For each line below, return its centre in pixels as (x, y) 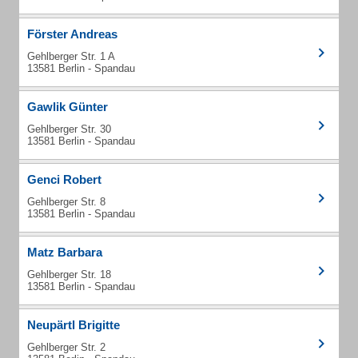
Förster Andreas (72, 34)
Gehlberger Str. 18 (69, 274)
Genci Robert (64, 179)
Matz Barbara (65, 252)
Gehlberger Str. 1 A (71, 56)
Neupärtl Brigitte (74, 325)
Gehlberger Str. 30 (69, 129)
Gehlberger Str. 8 (66, 202)
